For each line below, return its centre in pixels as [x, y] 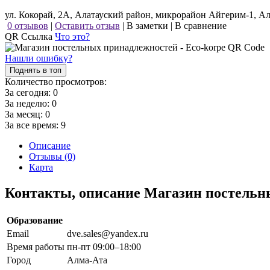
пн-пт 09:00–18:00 [104, 246]
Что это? [72, 36]
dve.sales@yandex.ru [108, 233]
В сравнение [201, 25]
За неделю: [28, 103]
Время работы [36, 246]
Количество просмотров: [56, 81]
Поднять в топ [36, 70]
